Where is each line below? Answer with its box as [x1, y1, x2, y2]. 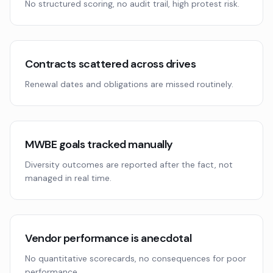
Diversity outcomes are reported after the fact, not [25, 159, 233, 170]
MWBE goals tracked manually [25, 137, 173, 152]
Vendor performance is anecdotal [25, 231, 192, 246]
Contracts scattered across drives [25, 57, 196, 71]
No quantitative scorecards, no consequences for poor [25, 253, 246, 264]
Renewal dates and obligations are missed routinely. [25, 79, 233, 90]
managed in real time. [25, 172, 112, 183]
